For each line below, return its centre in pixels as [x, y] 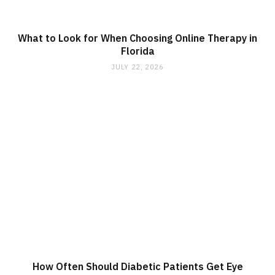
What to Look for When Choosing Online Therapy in [137, 38]
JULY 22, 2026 [137, 67]
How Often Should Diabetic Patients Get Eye [137, 266]
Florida [137, 51]
